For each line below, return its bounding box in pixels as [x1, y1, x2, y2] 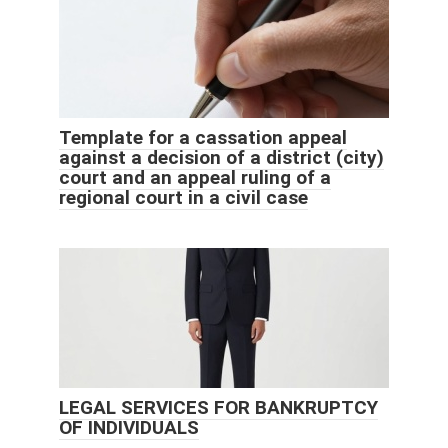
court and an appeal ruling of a [59, 166, 331, 190]
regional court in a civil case [59, 186, 308, 210]
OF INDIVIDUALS [59, 416, 199, 440]
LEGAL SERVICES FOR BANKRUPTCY [59, 396, 378, 420]
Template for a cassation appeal [59, 126, 347, 150]
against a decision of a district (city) [59, 146, 384, 170]
